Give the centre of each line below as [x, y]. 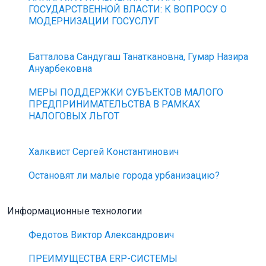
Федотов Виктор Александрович [102, 235]
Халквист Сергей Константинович [104, 152]
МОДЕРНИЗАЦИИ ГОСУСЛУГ [94, 21]
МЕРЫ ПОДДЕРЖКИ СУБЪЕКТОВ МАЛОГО [126, 92]
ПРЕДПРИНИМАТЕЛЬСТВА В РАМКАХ [115, 104]
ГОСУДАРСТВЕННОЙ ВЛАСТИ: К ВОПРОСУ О [128, 9]
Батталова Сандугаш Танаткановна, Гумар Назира [139, 57]
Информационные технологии [75, 211]
